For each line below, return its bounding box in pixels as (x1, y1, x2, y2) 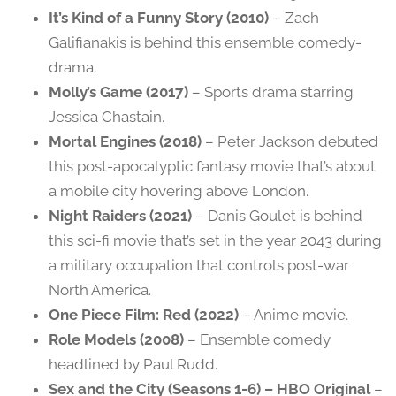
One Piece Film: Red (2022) (49, 306, 239, 324)
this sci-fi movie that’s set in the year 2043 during (49, 232, 382, 250)
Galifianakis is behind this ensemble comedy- (49, 34, 362, 52)
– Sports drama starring (188, 83, 354, 102)
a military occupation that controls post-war (49, 256, 349, 275)
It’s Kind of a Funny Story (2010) (49, 9, 269, 27)
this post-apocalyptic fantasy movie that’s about (49, 157, 376, 176)
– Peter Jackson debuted (202, 133, 378, 151)
